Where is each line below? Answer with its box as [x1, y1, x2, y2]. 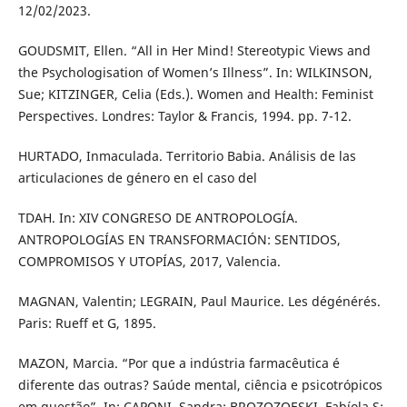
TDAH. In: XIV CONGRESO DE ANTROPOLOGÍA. [17, 208, 298, 226]
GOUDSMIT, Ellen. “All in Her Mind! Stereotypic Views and [17, 41, 371, 59]
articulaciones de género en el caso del [17, 168, 257, 186]
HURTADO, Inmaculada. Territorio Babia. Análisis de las [17, 146, 356, 164]
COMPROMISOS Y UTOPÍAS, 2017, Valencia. [17, 252, 281, 270]
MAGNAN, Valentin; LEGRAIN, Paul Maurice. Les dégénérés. [17, 292, 381, 310]
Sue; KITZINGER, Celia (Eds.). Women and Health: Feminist [17, 84, 373, 103]
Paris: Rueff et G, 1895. [17, 313, 156, 332]
